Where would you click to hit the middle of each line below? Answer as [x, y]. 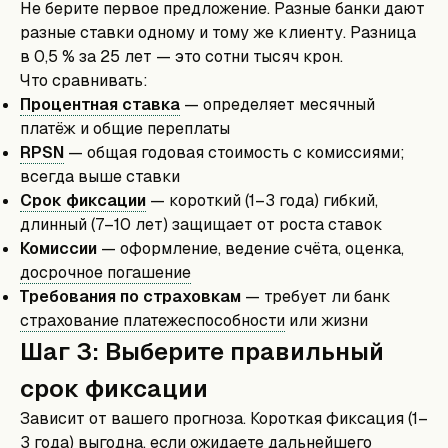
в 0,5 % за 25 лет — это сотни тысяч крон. [181, 56]
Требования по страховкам [130, 296]
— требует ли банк [316, 296]
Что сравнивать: [84, 80]
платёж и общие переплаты [125, 128]
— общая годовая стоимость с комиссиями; [234, 152]
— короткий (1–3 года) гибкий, [262, 200]
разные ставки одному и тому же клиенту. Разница [218, 32]
